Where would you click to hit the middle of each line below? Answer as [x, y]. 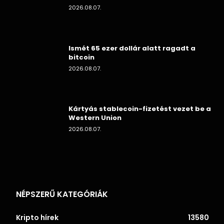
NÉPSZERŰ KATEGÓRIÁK [62, 194]
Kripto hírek [37, 218]
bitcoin [81, 57]
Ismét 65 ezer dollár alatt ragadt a [132, 48]
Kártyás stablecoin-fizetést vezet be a [140, 109]
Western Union [95, 118]
